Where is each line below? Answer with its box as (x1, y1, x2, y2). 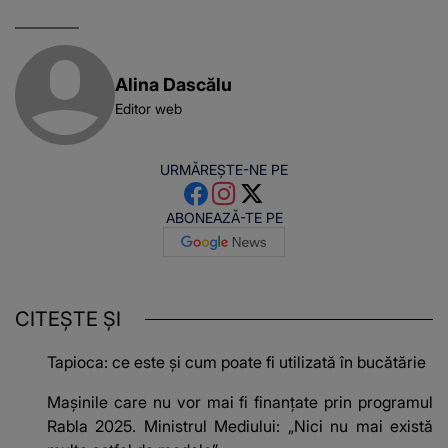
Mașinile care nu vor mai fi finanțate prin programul (47, 392, 433, 413)
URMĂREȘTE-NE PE (160, 160, 288, 178)
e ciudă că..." (186, 20, 285, 41)
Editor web (115, 99, 182, 117)
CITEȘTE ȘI (15, 307, 121, 332)
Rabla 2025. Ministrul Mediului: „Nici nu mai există (47, 416, 433, 437)
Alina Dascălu (115, 72, 232, 95)
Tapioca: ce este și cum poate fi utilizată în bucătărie (47, 352, 426, 373)
